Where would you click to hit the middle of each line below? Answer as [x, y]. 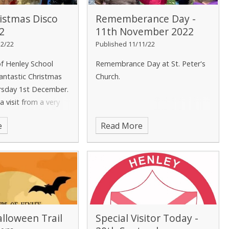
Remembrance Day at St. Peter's [150, 63]
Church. [109, 76]
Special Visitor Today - [147, 218]
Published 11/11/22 [125, 44]
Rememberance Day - [145, 18]
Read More [122, 125]
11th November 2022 [144, 31]
